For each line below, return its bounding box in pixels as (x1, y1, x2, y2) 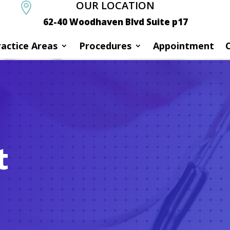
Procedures (79, 40, 131, 52)
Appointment (152, 40, 214, 52)
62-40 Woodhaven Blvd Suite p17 (43, 16, 188, 28)
